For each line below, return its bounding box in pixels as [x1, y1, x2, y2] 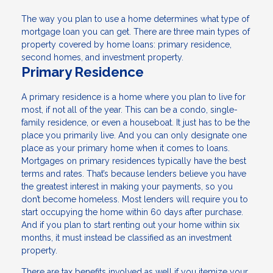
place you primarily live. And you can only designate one [21, 130, 247, 141]
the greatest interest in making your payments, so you [21, 182, 233, 192]
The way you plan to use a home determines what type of [21, 14, 249, 24]
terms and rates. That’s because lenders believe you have [21, 169, 246, 179]
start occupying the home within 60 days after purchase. [21, 207, 243, 218]
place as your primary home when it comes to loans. [21, 143, 230, 154]
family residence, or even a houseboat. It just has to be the [21, 118, 250, 128]
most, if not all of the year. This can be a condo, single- [21, 105, 238, 115]
